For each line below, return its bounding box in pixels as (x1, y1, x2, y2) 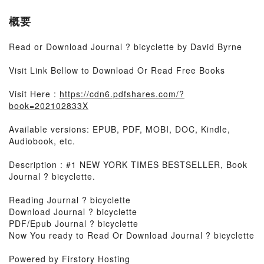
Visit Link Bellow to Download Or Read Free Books (9, 64, 225, 76)
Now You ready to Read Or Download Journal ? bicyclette (9, 229, 255, 241)
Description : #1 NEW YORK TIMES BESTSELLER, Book (9, 159, 247, 170)
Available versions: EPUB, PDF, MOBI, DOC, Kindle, (9, 123, 230, 135)
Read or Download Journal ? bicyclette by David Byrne (9, 41, 242, 52)
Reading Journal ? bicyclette (9, 194, 131, 206)
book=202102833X (9, 100, 88, 111)
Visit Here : (9, 88, 60, 100)
